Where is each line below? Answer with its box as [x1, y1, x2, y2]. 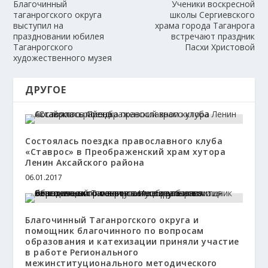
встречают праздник [170, 30, 255, 42]
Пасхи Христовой [184, 41, 255, 53]
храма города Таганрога [154, 19, 255, 31]
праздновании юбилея [13, 30, 105, 42]
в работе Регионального [25, 246, 139, 258]
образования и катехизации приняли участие [25, 235, 239, 247]
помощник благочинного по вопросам [25, 224, 204, 236]
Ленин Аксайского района [25, 156, 145, 168]
